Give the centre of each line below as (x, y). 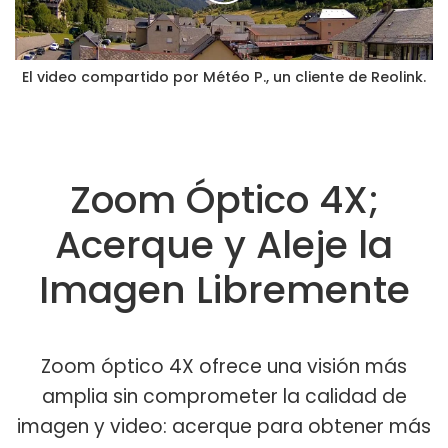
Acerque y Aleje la (224, 245)
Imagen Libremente (224, 290)
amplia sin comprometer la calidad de (224, 397)
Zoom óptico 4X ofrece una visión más (224, 367)
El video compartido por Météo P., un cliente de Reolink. (224, 76)
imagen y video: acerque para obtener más (224, 427)
